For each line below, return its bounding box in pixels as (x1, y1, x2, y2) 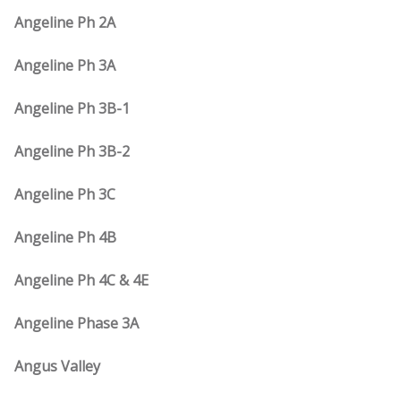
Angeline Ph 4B (14, 227, 116, 247)
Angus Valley (14, 356, 100, 376)
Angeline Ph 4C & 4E (14, 270, 149, 290)
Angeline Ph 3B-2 (14, 141, 130, 161)
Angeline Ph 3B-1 (14, 98, 130, 118)
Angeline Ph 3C (14, 184, 115, 204)
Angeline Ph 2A (14, 13, 115, 32)
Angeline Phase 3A (14, 313, 139, 333)
